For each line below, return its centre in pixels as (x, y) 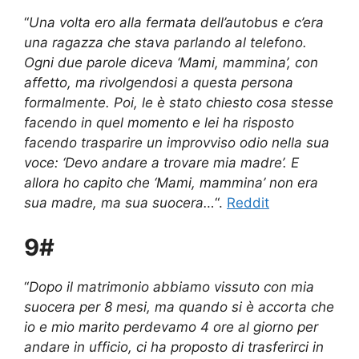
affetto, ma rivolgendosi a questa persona (159, 83)
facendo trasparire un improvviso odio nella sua (177, 143)
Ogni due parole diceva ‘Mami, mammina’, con (171, 63)
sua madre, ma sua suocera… (119, 203)
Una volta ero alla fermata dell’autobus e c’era (176, 23)
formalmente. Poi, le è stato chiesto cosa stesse (179, 103)
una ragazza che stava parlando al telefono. (165, 43)
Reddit (248, 203)
